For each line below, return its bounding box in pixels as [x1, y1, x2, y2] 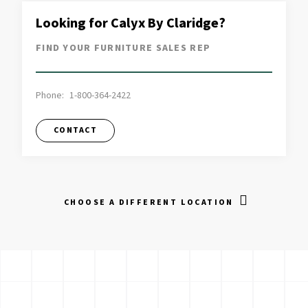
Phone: [36, 89, 64, 103]
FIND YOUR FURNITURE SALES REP [36, 41, 211, 56]
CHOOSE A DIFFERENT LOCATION [64, 197, 234, 209]
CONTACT [54, 124, 97, 137]
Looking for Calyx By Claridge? [36, 14, 225, 34]
